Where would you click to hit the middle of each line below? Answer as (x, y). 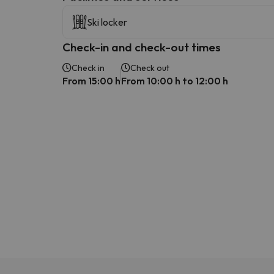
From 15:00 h (91, 80)
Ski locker (107, 22)
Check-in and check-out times (142, 47)
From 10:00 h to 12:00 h (175, 80)
